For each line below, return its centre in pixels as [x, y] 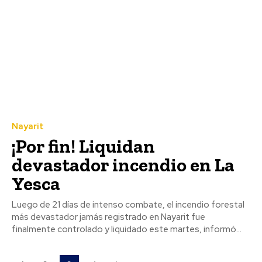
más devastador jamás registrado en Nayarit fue [108, 217]
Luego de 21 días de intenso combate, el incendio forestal [128, 204]
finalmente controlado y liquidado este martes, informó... [127, 229]
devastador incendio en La [123, 165]
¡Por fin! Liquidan [83, 146]
